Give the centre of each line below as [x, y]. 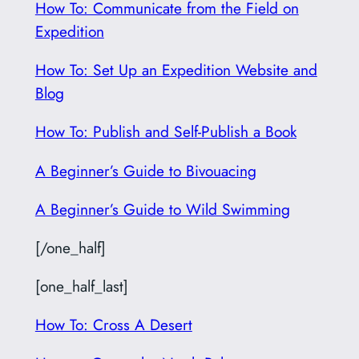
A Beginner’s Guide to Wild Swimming [162, 209]
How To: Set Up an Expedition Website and [176, 70]
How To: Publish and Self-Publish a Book [165, 132]
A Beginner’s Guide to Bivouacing [145, 170]
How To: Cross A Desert [113, 325]
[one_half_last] [81, 286]
